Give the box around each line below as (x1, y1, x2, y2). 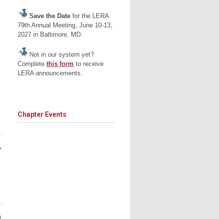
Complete (18, 60, 46, 68)
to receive (74, 60, 104, 68)
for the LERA (72, 12, 109, 20)
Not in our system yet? (27, 51, 94, 59)
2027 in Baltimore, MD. (18, 31, 83, 39)
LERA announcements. (18, 69, 83, 77)
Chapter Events (18, 110, 66, 119)
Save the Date (29, 12, 70, 20)
